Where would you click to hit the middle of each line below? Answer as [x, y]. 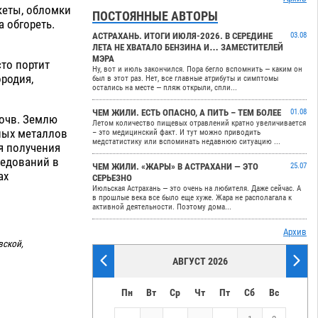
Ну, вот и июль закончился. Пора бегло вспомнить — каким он [198, 70]
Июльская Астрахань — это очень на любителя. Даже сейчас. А [197, 189]
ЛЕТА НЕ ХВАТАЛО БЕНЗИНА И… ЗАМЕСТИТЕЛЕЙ [188, 48]
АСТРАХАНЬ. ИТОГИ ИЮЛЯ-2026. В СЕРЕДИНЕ [183, 36]
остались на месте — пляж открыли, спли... [165, 88]
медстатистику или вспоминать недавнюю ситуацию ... [187, 142]
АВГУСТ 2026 [201, 262]
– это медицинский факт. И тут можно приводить [177, 133]
